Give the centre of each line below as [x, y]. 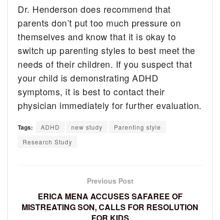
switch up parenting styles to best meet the [107, 50]
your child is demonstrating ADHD [88, 78]
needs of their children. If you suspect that [105, 64]
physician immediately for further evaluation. [110, 105]
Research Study [47, 142]
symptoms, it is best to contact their [91, 92]
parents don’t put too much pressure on [99, 23]
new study [87, 127]
